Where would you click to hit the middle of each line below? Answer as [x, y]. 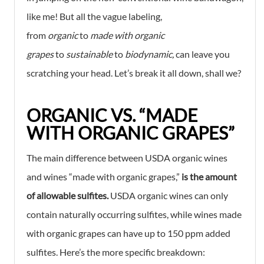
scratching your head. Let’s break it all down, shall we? [134, 72]
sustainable [89, 54]
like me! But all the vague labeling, [94, 16]
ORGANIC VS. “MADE [112, 115]
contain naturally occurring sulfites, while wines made [134, 214]
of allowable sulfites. [67, 195]
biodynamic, [150, 54]
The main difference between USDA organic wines [127, 157]
